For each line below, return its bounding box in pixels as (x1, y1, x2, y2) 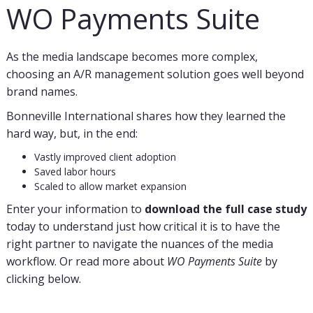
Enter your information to (6, 201, 145, 217)
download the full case (144, 201, 272, 217)
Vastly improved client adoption (34, 150, 176, 163)
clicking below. (6, 271, 81, 286)
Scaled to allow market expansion (34, 180, 187, 193)
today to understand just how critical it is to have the (6, 219, 280, 234)
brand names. (6, 84, 78, 99)
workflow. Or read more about (6, 254, 167, 269)
